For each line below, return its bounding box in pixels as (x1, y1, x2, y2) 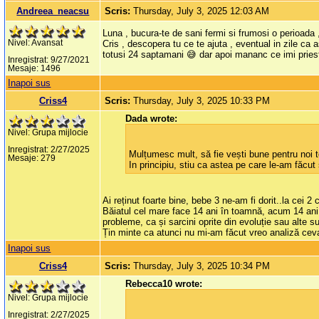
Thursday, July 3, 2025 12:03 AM (133, 6, 270, 17)
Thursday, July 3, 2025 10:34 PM (133, 261, 271, 272)
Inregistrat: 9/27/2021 (8, 56, 90, 65)
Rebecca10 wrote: (125, 278, 203, 290)
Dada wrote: (125, 113, 178, 125)
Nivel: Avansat (8, 38, 63, 48)
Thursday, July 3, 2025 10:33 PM (133, 95, 271, 107)
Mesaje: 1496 (8, 64, 61, 73)
